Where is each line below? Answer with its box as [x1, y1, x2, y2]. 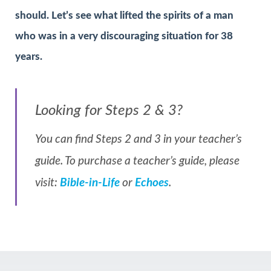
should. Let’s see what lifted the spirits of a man [15, 10, 233, 21]
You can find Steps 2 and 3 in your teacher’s [35, 133, 242, 145]
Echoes [135, 177, 169, 189]
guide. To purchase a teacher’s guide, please [35, 155, 240, 167]
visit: [35, 177, 60, 189]
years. [15, 51, 42, 62]
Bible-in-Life [60, 177, 120, 189]
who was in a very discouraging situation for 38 [15, 31, 233, 42]
